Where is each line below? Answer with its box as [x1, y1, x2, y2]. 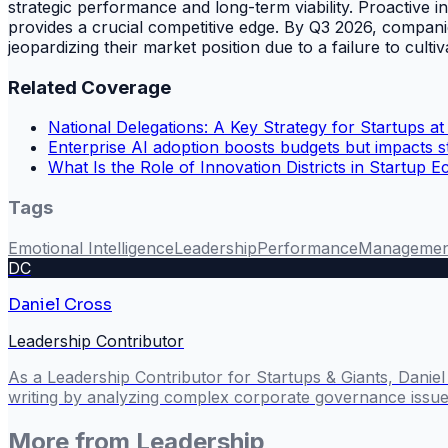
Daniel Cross [8, 293, 112, 315]
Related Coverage [8, 75, 171, 99]
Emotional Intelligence [8, 237, 174, 258]
